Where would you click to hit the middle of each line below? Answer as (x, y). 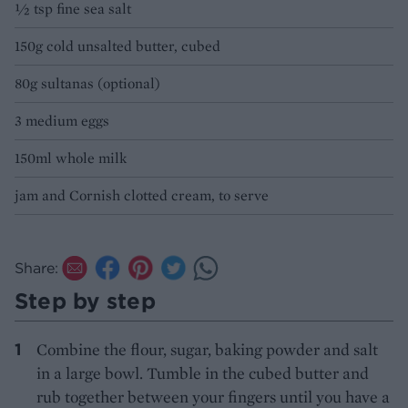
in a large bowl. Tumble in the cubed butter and (203, 373)
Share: (36, 268)
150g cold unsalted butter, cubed (117, 46)
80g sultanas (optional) (87, 84)
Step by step (85, 301)
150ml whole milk (71, 158)
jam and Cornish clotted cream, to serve (142, 196)
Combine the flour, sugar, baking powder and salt (207, 350)
